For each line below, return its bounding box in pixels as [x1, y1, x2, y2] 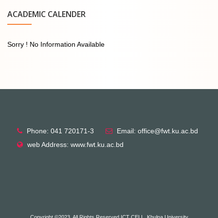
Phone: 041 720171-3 [27, 127, 94, 135]
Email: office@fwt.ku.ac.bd [117, 127, 198, 135]
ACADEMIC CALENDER [7, 9, 86, 19]
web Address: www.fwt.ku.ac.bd [27, 141, 124, 148]
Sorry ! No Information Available [7, 40, 105, 48]
